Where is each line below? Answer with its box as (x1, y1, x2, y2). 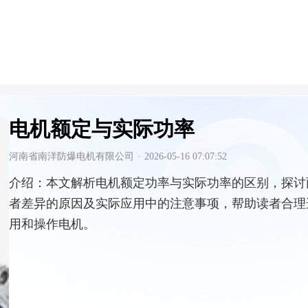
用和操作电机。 (9, 217, 96, 231)
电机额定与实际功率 (9, 118, 195, 140)
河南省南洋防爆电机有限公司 (9, 151, 134, 162)
